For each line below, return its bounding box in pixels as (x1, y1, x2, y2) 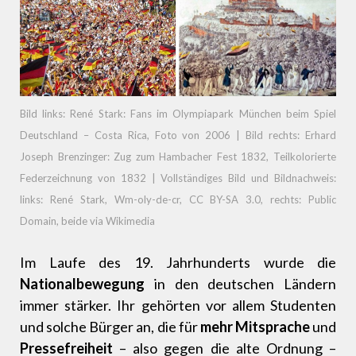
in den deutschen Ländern (145, 275, 336, 293)
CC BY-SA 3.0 (188, 193, 261, 207)
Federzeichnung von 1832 (20, 172, 152, 185)
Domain (20, 215, 56, 228)
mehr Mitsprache (199, 318, 310, 336)
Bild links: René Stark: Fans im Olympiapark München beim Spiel (20, 107, 336, 121)
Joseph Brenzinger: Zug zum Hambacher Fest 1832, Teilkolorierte (20, 150, 336, 164)
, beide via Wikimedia (56, 215, 155, 228)
